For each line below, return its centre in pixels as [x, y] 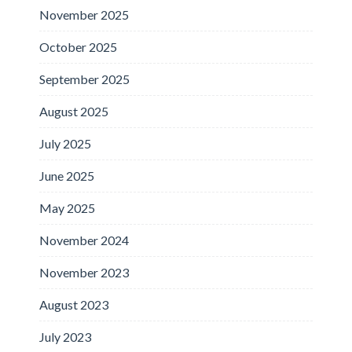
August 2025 [74, 111]
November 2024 [84, 240]
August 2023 [74, 304]
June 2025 [67, 175]
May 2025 [67, 207]
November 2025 [84, 14]
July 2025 [65, 143]
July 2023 [65, 336]
